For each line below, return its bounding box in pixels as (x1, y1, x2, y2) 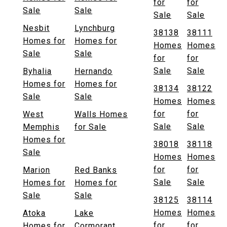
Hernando (74, 66, 112, 77)
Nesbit (23, 23, 50, 33)
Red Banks (74, 165, 117, 175)
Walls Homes (74, 109, 128, 120)
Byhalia (23, 66, 52, 77)
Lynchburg (74, 23, 115, 33)
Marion (23, 165, 50, 175)
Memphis (23, 122, 60, 132)
